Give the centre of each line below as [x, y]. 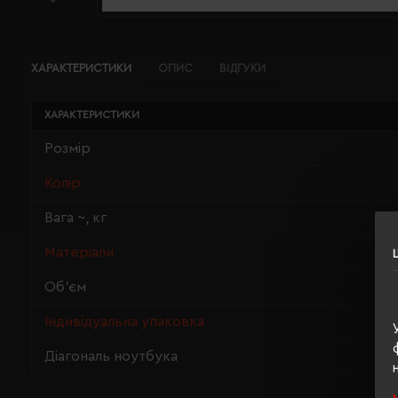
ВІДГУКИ [243, 68]
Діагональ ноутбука [111, 356]
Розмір [68, 148]
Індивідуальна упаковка [124, 322]
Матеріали [79, 252]
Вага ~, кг [76, 218]
